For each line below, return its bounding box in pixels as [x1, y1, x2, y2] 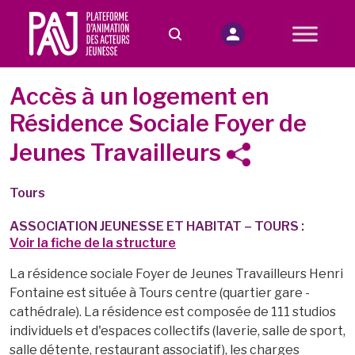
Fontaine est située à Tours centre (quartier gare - [10, 285, 310, 300]
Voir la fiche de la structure [10, 235, 176, 250]
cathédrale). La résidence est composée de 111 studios [10, 304, 336, 319]
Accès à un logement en [10, 82, 269, 110]
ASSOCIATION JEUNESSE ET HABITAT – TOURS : [10, 219, 309, 234]
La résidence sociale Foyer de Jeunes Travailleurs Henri [10, 266, 343, 281]
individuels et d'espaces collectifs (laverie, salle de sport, [10, 323, 345, 338]
